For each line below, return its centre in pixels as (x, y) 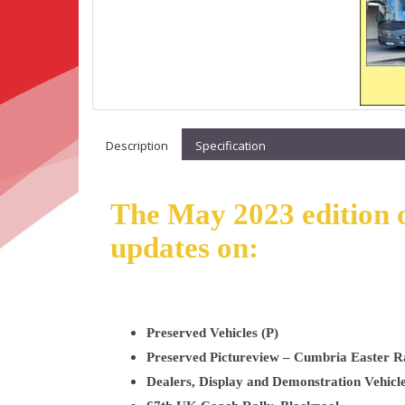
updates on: (184, 248)
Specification (231, 146)
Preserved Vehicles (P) (212, 333)
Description (137, 146)
